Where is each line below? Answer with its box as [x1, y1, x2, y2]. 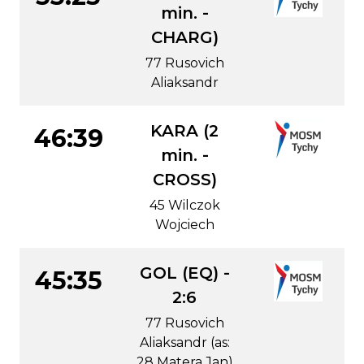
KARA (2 [150, 121, 219, 141]
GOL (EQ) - [139, 263, 230, 283]
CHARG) [150, 28, 219, 47]
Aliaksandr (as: [139, 335, 230, 350]
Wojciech [154, 217, 214, 232]
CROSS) [152, 170, 217, 189]
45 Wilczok [149, 197, 220, 213]
